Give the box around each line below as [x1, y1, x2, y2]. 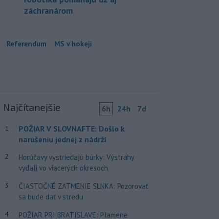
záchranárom [24, 5, 73, 16]
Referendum [6, 39, 46, 48]
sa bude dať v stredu [18, 192, 83, 201]
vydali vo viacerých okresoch [18, 163, 108, 173]
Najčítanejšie [2, 101, 61, 113]
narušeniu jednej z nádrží [18, 134, 107, 144]
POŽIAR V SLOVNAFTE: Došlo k [18, 124, 125, 133]
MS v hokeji [54, 39, 92, 48]
